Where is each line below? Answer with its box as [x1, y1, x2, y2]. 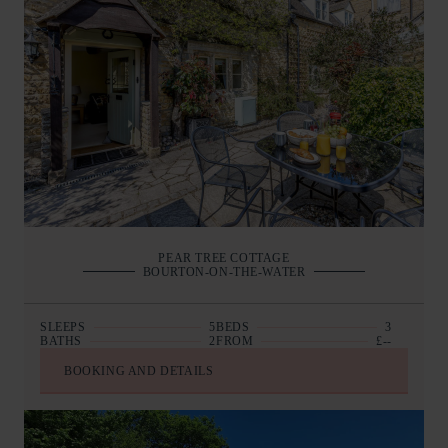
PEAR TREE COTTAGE [158, 250, 290, 265]
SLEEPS [40, 319, 86, 334]
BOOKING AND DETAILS [64, 363, 214, 378]
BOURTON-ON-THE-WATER [142, 264, 306, 279]
